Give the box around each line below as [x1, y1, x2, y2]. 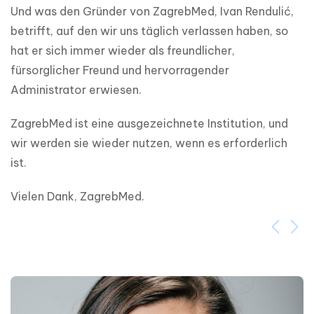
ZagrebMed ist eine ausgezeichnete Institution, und [11, 116, 288, 131]
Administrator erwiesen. [11, 83, 142, 97]
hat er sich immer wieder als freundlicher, [11, 43, 235, 58]
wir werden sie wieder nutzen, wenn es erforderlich [11, 136, 287, 151]
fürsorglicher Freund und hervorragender [11, 63, 229, 78]
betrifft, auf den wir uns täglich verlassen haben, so [11, 24, 289, 39]
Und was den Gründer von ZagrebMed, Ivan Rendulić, [11, 4, 294, 19]
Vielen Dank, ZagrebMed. [11, 189, 144, 204]
